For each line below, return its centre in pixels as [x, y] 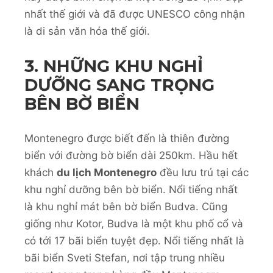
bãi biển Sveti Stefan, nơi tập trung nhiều [125, 258]
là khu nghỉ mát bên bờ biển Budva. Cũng [126, 207]
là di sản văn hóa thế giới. [87, 31]
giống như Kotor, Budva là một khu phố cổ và [134, 224]
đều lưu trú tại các [203, 173]
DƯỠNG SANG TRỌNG [119, 84]
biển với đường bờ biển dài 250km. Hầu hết [131, 156]
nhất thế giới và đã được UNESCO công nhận [135, 14]
